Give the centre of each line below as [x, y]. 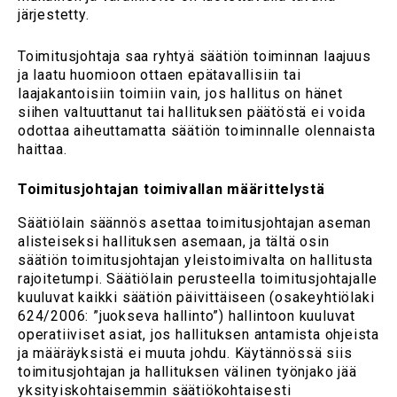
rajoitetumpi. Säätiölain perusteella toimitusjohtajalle [198, 279]
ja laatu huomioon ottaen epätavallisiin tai [160, 74]
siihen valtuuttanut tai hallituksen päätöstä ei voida [192, 112]
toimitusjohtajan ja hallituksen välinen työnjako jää [187, 372]
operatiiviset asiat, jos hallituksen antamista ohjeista [198, 335]
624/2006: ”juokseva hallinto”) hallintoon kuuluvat [187, 316]
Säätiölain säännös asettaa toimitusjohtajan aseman [195, 223]
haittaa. [43, 149]
